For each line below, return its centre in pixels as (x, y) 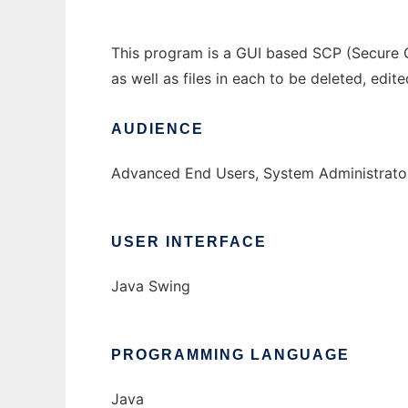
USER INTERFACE (189, 242)
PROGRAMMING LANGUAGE (230, 355)
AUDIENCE (158, 129)
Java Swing (151, 286)
